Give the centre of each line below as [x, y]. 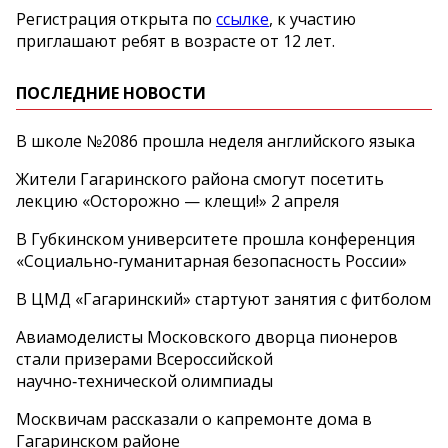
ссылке [242, 19]
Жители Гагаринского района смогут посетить [200, 179]
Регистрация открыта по [116, 19]
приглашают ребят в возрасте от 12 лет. [175, 41]
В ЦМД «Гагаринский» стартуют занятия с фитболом [223, 299]
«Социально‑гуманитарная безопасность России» [211, 261]
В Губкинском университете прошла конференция [215, 239]
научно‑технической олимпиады [144, 381]
